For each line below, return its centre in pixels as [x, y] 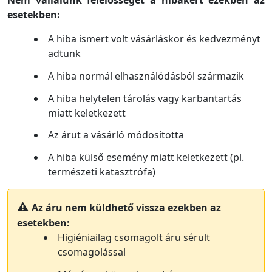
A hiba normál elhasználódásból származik [146, 76]
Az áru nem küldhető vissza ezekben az [126, 208]
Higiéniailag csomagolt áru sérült [134, 238]
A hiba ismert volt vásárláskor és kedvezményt [154, 39]
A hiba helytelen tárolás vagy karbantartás [145, 98]
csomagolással [92, 252]
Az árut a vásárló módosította [116, 135]
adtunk [64, 53]
